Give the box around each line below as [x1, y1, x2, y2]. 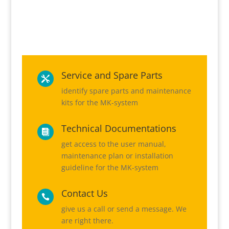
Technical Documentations [61, 122, 176, 134]
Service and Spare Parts [61, 69, 163, 81]
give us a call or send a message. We [61, 204, 187, 214]
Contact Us [61, 187, 108, 199]
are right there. [61, 216, 113, 225]
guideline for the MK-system [61, 163, 158, 172]
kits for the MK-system [61, 98, 138, 107]
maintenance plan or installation [61, 151, 173, 161]
